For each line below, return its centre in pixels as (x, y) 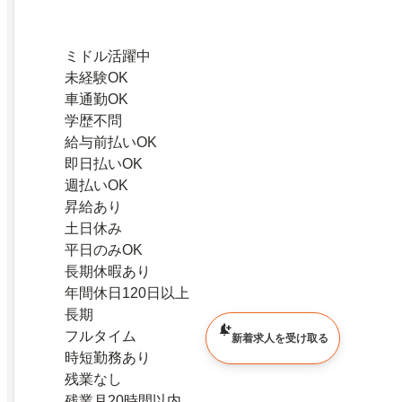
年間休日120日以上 (127, 293)
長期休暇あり (108, 271)
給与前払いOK (111, 142)
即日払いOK (104, 163)
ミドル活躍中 (108, 56)
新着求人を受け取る (280, 338)
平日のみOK (104, 249)
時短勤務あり (108, 357)
